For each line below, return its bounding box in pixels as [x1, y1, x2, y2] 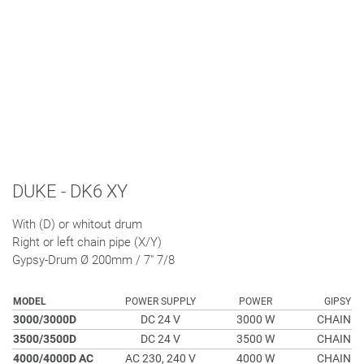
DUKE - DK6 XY [12, 181, 128, 201]
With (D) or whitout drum [12, 217, 142, 232]
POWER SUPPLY [125, 296, 196, 307]
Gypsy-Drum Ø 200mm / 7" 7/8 [12, 253, 175, 267]
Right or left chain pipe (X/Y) [12, 235, 162, 249]
